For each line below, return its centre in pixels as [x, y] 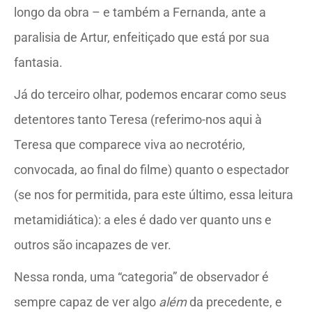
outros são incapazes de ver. [93, 245]
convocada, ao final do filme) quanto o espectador [151, 170]
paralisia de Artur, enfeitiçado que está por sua [142, 37]
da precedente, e [234, 302]
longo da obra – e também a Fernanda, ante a [140, 12]
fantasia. [38, 62]
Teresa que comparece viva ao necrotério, [130, 145]
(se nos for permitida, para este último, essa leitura [154, 195]
